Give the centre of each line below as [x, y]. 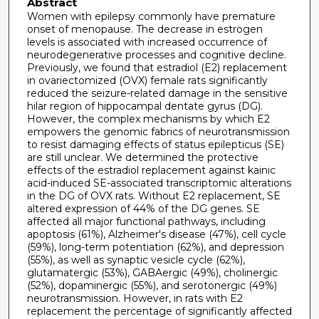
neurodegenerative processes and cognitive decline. [156, 54]
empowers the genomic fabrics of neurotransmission [158, 131]
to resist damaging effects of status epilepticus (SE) [155, 144]
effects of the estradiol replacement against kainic [151, 170]
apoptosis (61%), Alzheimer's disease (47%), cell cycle [156, 234]
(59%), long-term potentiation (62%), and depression [155, 247]
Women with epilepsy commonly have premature [151, 16]
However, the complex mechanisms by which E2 [148, 119]
